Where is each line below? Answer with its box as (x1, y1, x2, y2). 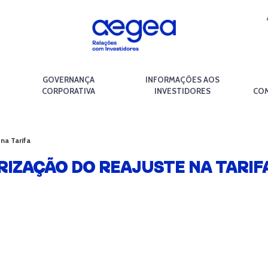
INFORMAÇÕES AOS (145, 75, 220, 84)
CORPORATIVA (42, 86, 95, 96)
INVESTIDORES (154, 86, 211, 96)
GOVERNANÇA (42, 75, 95, 84)
